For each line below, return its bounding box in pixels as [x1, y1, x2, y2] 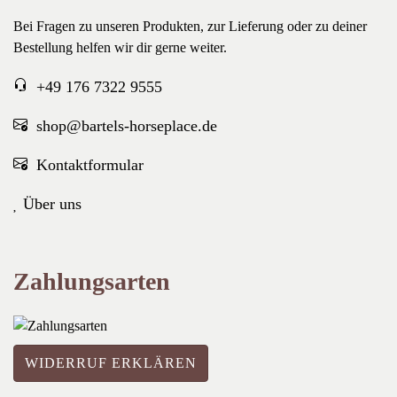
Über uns [19, 194, 82, 213]
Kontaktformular [36, 155, 144, 174]
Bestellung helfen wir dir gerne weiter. [13, 39, 227, 55]
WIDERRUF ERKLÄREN [25, 354, 197, 370]
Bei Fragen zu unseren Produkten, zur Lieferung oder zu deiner [13, 18, 367, 34]
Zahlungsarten [13, 267, 170, 295]
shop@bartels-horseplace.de [36, 116, 217, 135]
